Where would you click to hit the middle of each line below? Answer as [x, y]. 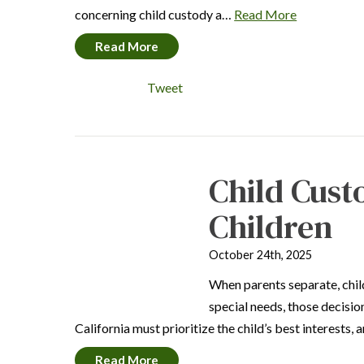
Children [271, 227]
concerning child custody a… [155, 14]
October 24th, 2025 [261, 255]
